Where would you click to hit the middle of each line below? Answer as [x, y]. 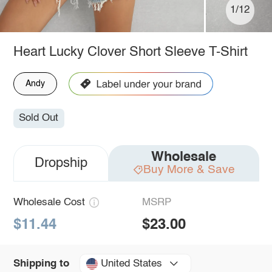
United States [131, 263]
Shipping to [41, 263]
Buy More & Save [189, 170]
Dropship [61, 164]
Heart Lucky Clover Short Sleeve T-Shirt [130, 52]
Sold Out [39, 118]
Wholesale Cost [49, 203]
